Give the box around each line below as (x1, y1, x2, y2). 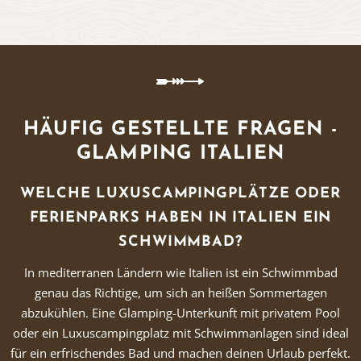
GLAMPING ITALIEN (76, 144, 285, 164)
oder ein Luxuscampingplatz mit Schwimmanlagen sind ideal (12, 325, 349, 341)
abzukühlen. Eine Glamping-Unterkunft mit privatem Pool (21, 305, 340, 321)
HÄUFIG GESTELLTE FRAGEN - (23, 120, 338, 139)
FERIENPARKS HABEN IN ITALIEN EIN (29, 210, 332, 226)
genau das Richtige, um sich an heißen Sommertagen (34, 284, 327, 301)
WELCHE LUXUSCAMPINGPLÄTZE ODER (20, 186, 341, 201)
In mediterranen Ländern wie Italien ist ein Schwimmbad (23, 264, 338, 280)
